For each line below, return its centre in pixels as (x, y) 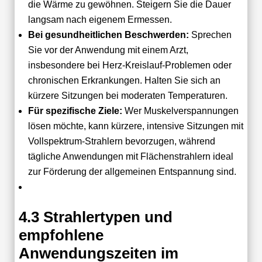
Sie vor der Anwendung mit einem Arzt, (108, 50)
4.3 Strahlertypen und (95, 217)
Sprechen (210, 35)
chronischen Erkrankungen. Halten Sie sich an (124, 80)
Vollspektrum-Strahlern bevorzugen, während (121, 141)
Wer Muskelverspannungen (180, 111)
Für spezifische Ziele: (75, 111)
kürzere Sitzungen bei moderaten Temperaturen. (127, 95)
